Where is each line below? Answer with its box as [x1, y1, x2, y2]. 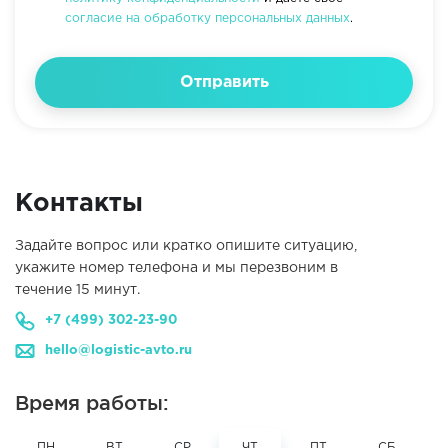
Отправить [179, 75, 269, 90]
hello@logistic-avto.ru [45, 345, 192, 356]
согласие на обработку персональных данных [65, 13, 350, 24]
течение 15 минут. [15, 284, 140, 296]
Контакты [15, 193, 143, 215]
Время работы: [15, 392, 169, 414]
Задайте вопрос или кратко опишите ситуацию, [15, 240, 357, 252]
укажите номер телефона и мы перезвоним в [15, 262, 338, 274]
